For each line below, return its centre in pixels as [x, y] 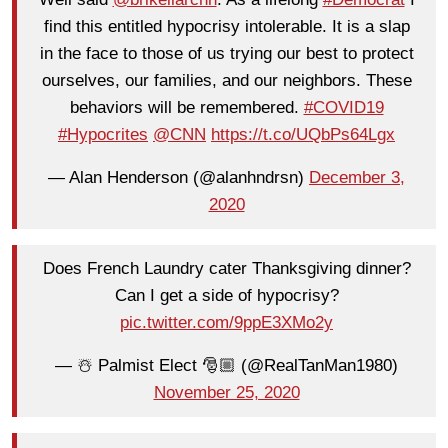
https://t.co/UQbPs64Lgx [303, 135]
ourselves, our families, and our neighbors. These [226, 81]
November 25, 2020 [226, 393]
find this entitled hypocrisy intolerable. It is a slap [226, 27]
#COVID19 [343, 108]
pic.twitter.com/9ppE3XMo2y [226, 323]
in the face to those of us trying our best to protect [226, 54]
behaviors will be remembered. [186, 108]
